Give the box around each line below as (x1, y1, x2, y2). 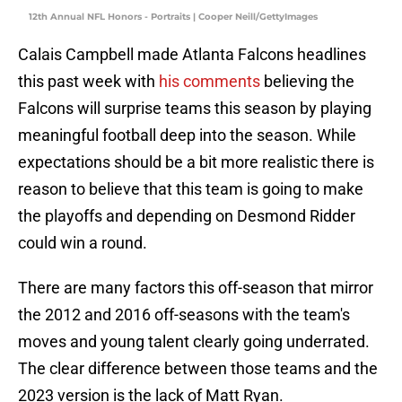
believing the (260, 72, 354, 92)
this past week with (18, 72, 159, 92)
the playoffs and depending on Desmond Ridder (18, 206, 355, 226)
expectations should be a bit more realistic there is (18, 153, 374, 172)
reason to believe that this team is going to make (18, 179, 363, 199)
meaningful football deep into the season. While (18, 126, 356, 145)
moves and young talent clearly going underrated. (18, 332, 370, 352)
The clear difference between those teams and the (18, 359, 378, 379)
